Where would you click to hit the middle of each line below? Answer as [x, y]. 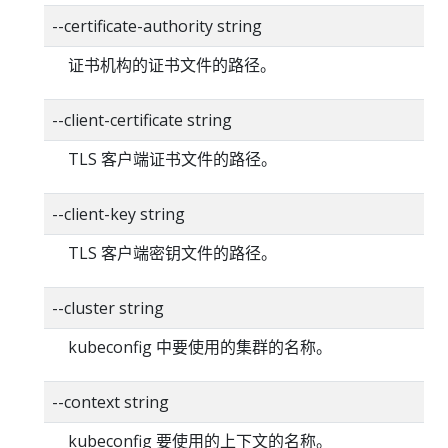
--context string [110, 402]
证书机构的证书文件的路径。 [172, 65]
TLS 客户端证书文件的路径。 [172, 159]
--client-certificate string [142, 120]
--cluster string [108, 308]
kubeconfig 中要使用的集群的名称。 [200, 347]
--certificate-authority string [157, 26]
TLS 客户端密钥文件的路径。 [172, 253]
